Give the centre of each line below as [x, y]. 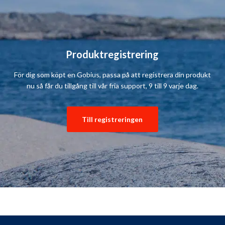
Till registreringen [113, 119]
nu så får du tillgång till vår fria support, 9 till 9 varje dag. [112, 85]
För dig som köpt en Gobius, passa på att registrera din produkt [112, 74]
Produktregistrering [113, 54]
